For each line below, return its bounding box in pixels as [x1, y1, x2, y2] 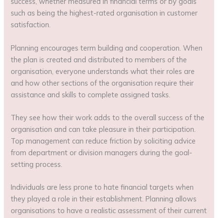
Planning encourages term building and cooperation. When [11, 43, 203, 53]
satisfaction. [11, 20, 51, 30]
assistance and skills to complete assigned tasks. [11, 90, 171, 99]
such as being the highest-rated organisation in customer [11, 8, 198, 18]
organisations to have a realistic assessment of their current [11, 206, 207, 216]
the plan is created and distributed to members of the [11, 54, 187, 64]
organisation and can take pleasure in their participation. [11, 124, 196, 134]
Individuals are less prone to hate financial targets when [11, 182, 194, 192]
